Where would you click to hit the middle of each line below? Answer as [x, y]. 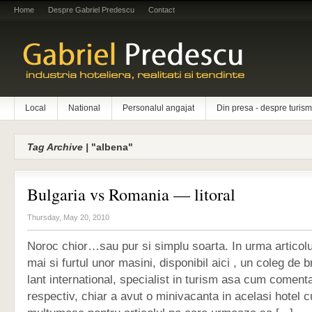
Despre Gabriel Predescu [91, 10]
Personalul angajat [158, 108]
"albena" [111, 147]
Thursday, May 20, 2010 [68, 217]
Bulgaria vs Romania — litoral [131, 194]
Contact [162, 10]
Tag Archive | [58, 147]
